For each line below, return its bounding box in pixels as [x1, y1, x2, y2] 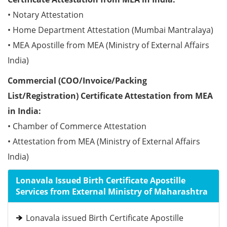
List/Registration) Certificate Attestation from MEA [8, 90, 213, 101]
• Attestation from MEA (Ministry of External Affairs [8, 136, 200, 147]
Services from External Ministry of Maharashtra [16, 186, 208, 197]
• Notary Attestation [8, 9, 84, 20]
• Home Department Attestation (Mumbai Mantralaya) [8, 24, 213, 35]
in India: [8, 105, 41, 117]
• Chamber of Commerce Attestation [8, 121, 146, 132]
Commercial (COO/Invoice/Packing [8, 75, 147, 86]
